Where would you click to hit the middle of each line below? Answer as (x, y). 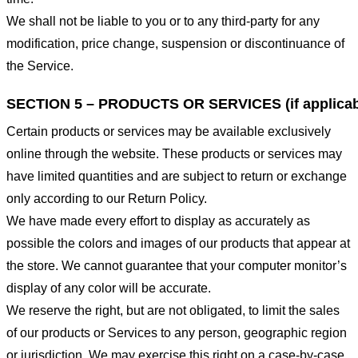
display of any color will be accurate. (109, 288)
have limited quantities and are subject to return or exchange (177, 176)
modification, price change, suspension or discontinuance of (175, 43)
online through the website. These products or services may (174, 153)
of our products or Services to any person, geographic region (177, 332)
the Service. (40, 66)
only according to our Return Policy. (107, 198)
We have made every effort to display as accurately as (158, 221)
